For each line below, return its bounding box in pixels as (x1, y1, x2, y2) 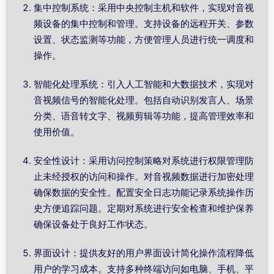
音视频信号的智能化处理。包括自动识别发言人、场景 (34, 94, 254, 106)
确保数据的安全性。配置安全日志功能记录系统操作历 (34, 187, 254, 199)
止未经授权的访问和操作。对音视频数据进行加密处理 (34, 171, 254, 183)
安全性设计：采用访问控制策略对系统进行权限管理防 (34, 155, 254, 167)
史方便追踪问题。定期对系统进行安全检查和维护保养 (34, 202, 254, 215)
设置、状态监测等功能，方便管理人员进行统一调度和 (34, 34, 254, 46)
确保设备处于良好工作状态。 (34, 218, 154, 231)
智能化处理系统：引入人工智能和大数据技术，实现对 (34, 78, 254, 91)
